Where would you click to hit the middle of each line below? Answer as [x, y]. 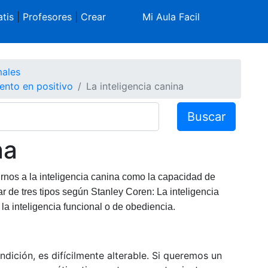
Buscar [207, 116]
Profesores [47, 17]
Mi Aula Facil [171, 17]
